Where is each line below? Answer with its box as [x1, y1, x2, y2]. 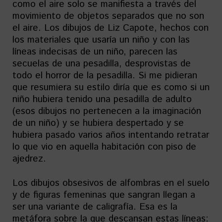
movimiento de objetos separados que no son [12, 9, 204, 23]
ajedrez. [12, 152, 46, 166]
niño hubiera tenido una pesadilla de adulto [12, 92, 192, 106]
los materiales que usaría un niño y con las [12, 33, 190, 47]
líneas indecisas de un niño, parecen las [12, 45, 177, 58]
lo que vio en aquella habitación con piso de [12, 140, 196, 154]
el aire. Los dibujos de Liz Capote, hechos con [12, 21, 209, 35]
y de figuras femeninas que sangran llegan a [12, 188, 195, 202]
